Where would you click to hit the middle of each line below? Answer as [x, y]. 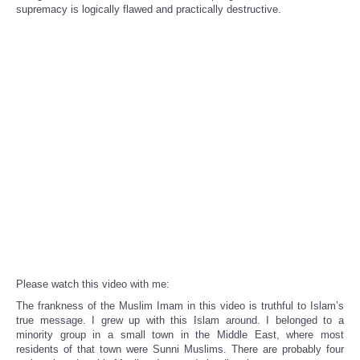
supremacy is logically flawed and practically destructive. [149, 10]
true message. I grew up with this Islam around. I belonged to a [180, 321]
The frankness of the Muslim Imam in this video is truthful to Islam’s [180, 306]
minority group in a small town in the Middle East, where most [180, 335]
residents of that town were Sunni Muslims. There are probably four [180, 350]
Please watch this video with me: [93, 284]
